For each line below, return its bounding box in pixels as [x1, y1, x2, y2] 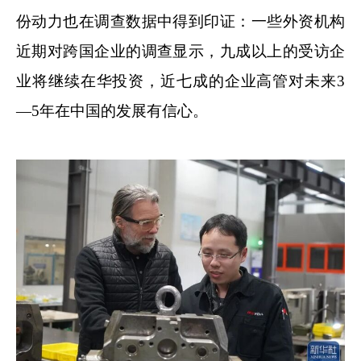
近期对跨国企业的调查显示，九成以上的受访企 [16, 43, 345, 60]
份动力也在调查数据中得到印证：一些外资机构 [16, 13, 345, 31]
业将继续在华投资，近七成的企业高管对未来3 [16, 73, 345, 90]
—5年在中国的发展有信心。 [16, 102, 208, 120]
